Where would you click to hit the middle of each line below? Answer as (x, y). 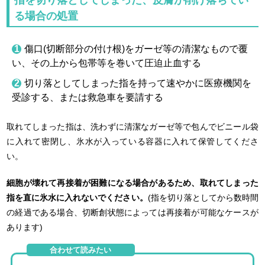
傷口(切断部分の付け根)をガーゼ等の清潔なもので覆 (136, 49)
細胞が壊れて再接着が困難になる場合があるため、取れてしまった (132, 182)
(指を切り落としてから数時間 (203, 197)
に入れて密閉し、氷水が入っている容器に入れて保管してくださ (132, 141)
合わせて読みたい (81, 250)
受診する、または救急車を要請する (88, 97)
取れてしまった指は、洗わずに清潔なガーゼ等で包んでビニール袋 (132, 126)
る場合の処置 (46, 16)
